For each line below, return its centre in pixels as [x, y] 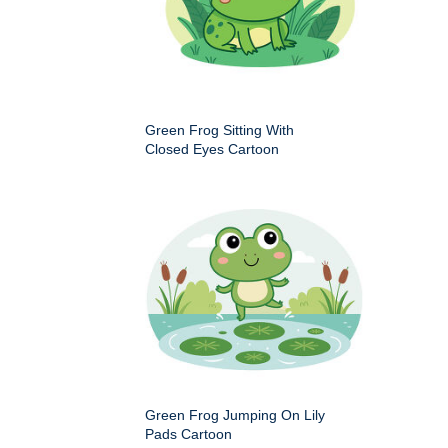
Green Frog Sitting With [219, 130]
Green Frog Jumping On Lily [235, 415]
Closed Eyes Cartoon [212, 149]
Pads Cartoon [188, 434]
